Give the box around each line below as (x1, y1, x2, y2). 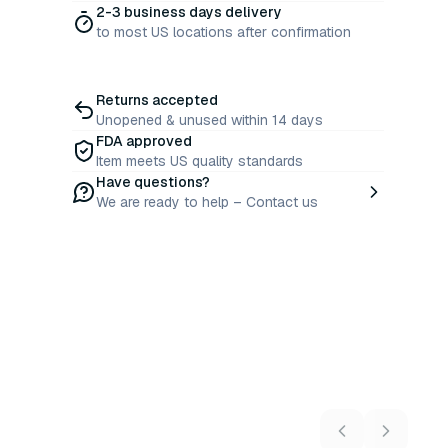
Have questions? (96, 173, 210, 191)
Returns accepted (96, 91, 218, 109)
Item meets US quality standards (96, 152, 303, 170)
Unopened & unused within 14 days (96, 111, 323, 129)
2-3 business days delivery (96, 3, 282, 21)
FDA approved (96, 132, 192, 150)
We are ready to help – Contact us (96, 193, 318, 211)
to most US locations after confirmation (96, 23, 351, 41)
